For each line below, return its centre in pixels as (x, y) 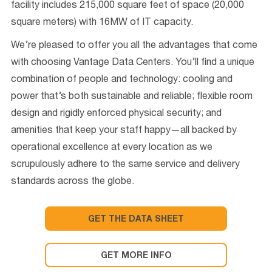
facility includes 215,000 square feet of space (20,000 (127, 6)
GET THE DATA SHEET (136, 220)
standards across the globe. (73, 182)
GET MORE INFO (136, 256)
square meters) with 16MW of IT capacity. (102, 23)
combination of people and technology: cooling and (122, 80)
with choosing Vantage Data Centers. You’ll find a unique (133, 63)
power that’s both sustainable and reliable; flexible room (132, 97)
